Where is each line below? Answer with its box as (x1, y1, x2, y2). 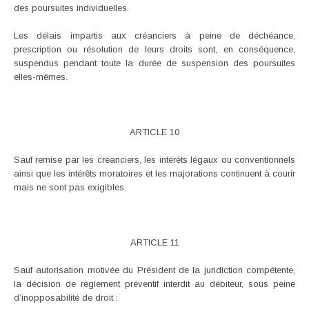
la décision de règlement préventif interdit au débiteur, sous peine (14, 278, 295, 289)
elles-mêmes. (14, 71, 68, 82)
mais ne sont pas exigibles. (14, 181, 126, 192)
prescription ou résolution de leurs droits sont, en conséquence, (14, 43, 295, 54)
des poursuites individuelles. (14, 2, 129, 13)
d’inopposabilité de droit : (14, 292, 118, 303)
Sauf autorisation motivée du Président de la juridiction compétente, (14, 264, 295, 275)
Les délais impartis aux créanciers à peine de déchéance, (14, 30, 295, 41)
